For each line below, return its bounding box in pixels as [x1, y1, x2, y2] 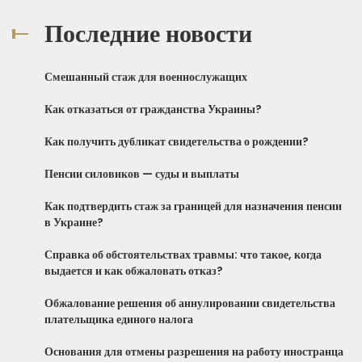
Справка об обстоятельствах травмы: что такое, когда [44, 246, 322, 263]
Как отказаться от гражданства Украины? [44, 100, 262, 117]
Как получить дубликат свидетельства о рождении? [44, 133, 309, 149]
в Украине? [44, 213, 103, 230]
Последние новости [44, 16, 252, 51]
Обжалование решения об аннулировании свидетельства [44, 294, 335, 311]
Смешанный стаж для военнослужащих [44, 68, 247, 85]
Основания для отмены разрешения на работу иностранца [44, 343, 343, 360]
